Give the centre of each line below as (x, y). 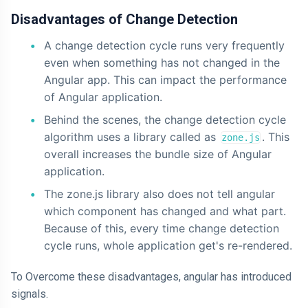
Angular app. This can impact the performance (165, 80)
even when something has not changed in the (162, 63)
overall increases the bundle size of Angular (158, 154)
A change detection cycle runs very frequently (164, 45)
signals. (30, 294)
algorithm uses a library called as (132, 137)
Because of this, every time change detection (162, 228)
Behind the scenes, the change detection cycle (165, 120)
